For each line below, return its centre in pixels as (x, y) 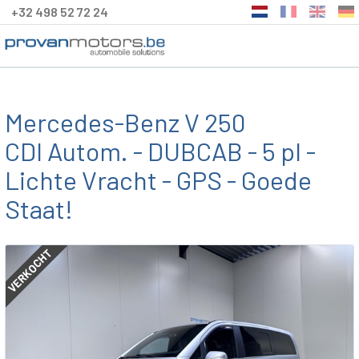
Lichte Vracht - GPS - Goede (158, 179)
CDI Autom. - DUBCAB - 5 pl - (160, 151)
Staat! (39, 208)
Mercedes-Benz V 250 (125, 122)
